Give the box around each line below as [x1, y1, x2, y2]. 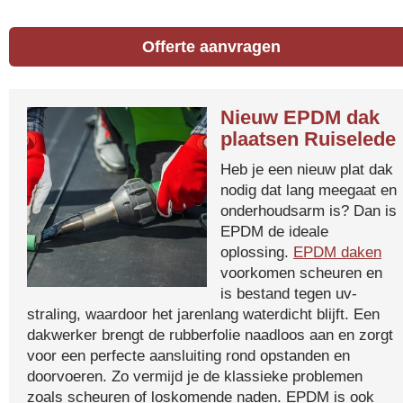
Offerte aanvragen [142, 38, 282, 56]
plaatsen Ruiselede [220, 128, 396, 150]
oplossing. [220, 243, 293, 261]
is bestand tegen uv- [220, 284, 357, 302]
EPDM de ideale [220, 222, 328, 240]
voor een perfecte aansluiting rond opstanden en [27, 346, 350, 364]
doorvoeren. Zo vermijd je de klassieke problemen [27, 367, 363, 385]
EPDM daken [293, 243, 381, 261]
